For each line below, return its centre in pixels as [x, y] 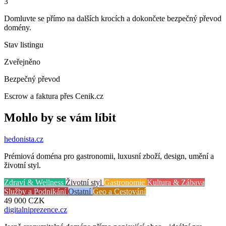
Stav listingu [24, 44]
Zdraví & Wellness [35, 182]
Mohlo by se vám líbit [60, 117]
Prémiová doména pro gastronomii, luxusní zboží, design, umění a [109, 156]
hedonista [19, 139]
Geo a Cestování [119, 191]
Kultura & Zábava [176, 182]
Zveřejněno [22, 62]
